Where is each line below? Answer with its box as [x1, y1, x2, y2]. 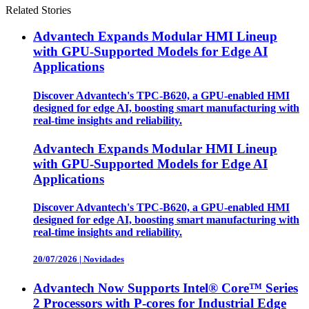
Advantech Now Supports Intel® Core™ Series [33, 280, 298, 295]
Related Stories [6, 3, 71, 16]
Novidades [83, 254, 124, 265]
